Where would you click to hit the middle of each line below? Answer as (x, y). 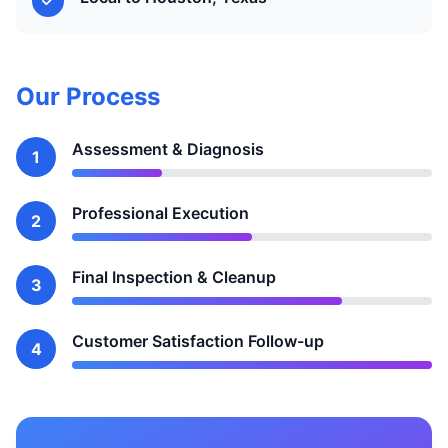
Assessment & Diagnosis (168, 149)
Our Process (88, 96)
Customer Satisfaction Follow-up (198, 341)
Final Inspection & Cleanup (174, 277)
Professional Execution (160, 213)
